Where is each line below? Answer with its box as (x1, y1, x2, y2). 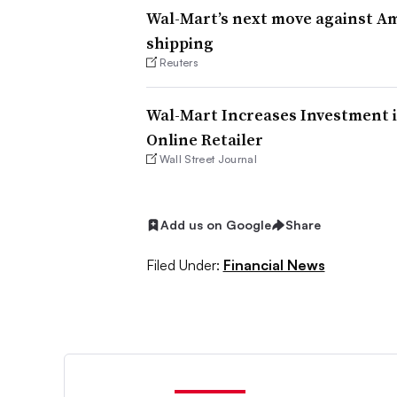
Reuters (159, 56, 199, 69)
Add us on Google (160, 217, 271, 233)
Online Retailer (145, 128, 263, 152)
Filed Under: (145, 255, 220, 274)
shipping (145, 32, 214, 54)
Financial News (222, 255, 325, 274)
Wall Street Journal (159, 152, 257, 167)
